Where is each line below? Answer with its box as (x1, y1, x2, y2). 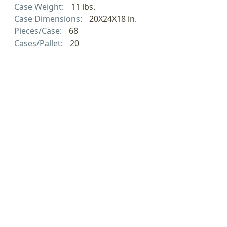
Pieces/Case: (14, 25, 64, 36)
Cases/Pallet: (14, 37, 65, 49)
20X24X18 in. (89, 13, 137, 24)
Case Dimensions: (14, 13, 84, 24)
